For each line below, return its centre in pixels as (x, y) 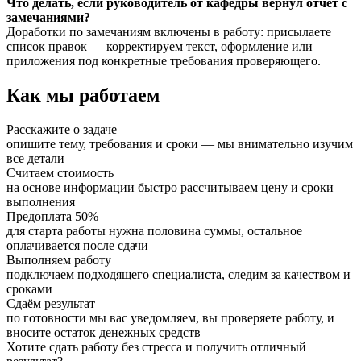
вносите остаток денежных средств (104, 332)
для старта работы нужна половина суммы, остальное (154, 230)
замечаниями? (48, 17)
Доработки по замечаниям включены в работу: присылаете (169, 31)
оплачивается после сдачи (77, 245)
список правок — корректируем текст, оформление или (160, 46)
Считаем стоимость (60, 172)
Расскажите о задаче (62, 129)
